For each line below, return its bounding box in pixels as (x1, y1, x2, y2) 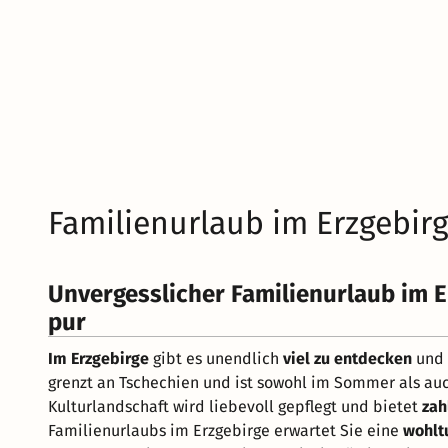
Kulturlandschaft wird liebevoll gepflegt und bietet (48, 396, 422, 416)
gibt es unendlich (149, 348, 283, 368)
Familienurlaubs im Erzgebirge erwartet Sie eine (48, 420, 403, 440)
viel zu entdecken (283, 348, 412, 368)
